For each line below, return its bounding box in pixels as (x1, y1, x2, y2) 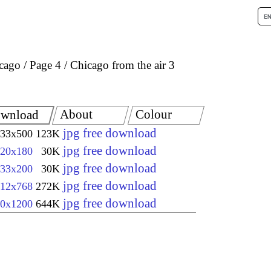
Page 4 (30, 58, 61, 71)
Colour (135, 107, 172, 122)
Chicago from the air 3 (70, 58, 175, 71)
